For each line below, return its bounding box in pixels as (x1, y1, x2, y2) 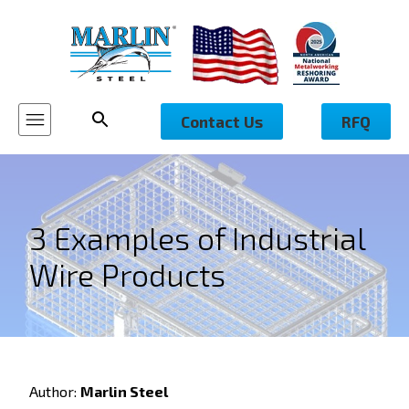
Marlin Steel (80, 383, 168, 400)
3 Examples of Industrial (29, 219, 365, 257)
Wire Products (29, 256, 225, 293)
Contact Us (181, 112, 263, 131)
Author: (29, 383, 80, 400)
